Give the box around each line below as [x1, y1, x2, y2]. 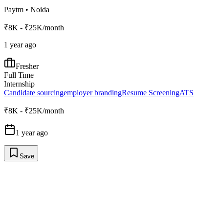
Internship [4, 80, 35, 88]
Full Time [4, 71, 34, 80]
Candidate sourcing [4, 88, 64, 97]
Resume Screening [122, 88, 179, 97]
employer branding [64, 88, 122, 97]
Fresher [16, 62, 39, 71]
